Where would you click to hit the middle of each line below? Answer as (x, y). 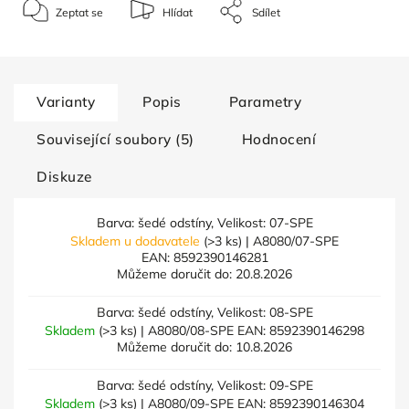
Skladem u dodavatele (137, 241)
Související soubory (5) (115, 139)
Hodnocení (278, 139)
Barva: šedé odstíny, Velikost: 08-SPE (204, 312)
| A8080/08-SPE (187, 330)
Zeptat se (79, 12)
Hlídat (178, 12)
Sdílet (266, 12)
